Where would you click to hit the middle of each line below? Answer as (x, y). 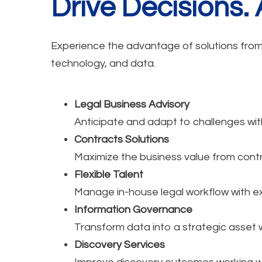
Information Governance (133, 209)
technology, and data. (103, 63)
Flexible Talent (109, 174)
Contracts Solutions (122, 139)
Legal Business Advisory (132, 104)
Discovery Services (120, 244)
